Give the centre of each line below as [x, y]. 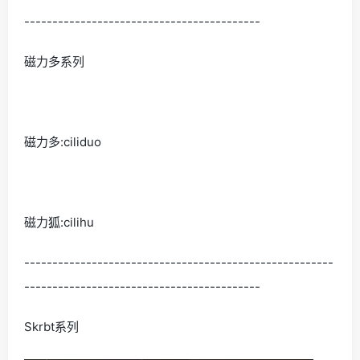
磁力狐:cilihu [59, 222]
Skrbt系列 [51, 326]
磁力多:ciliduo [63, 141]
